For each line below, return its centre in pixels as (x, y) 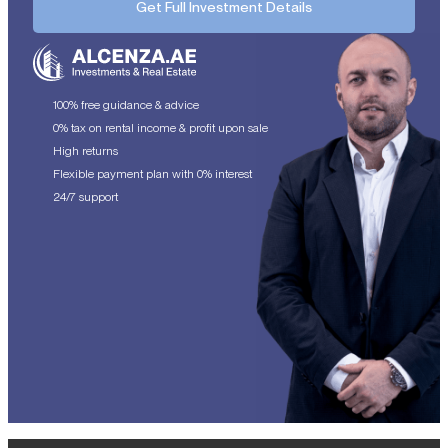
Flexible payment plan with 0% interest (152, 173)
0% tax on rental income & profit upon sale (160, 127)
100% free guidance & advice (126, 104)
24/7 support (85, 196)
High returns (85, 150)
